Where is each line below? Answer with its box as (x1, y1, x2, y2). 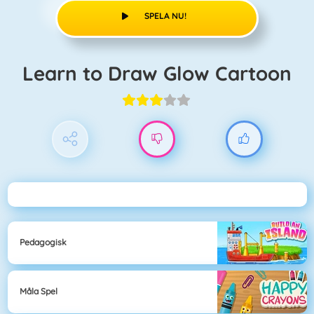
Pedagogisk (20, 237, 67, 248)
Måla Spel (20, 286, 57, 297)
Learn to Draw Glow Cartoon (34, 60, 292, 86)
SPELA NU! (144, 10, 186, 21)
